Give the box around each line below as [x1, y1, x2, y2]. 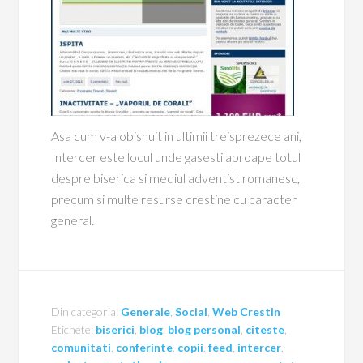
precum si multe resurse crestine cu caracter [51, 191, 297, 207]
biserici [96, 322, 135, 336]
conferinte [116, 340, 173, 354]
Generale [121, 305, 171, 318]
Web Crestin [212, 305, 281, 318]
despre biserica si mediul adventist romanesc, [51, 170, 301, 186]
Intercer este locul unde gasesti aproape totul [51, 149, 301, 164]
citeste [246, 322, 285, 336]
